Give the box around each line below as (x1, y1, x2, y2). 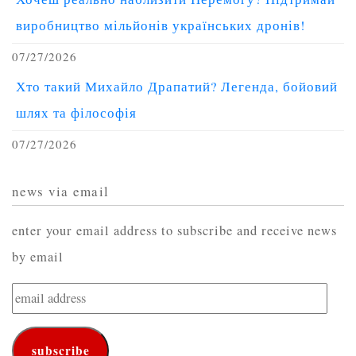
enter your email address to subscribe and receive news (12, 221, 337, 239)
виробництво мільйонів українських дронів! (16, 16, 306, 34)
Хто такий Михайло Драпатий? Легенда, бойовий (16, 77, 338, 95)
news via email (12, 181, 110, 200)
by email (12, 247, 64, 265)
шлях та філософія (16, 103, 137, 122)
